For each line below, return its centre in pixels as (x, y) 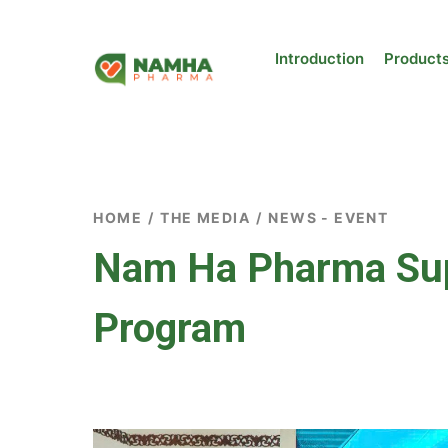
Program (170, 328)
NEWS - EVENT (328, 217)
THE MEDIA (205, 217)
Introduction (319, 58)
